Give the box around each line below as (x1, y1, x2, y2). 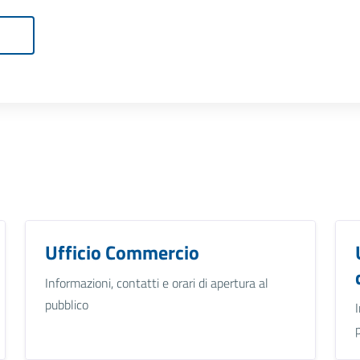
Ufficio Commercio (44, 237, 199, 267)
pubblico (44, 294, 88, 314)
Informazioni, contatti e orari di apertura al (44, 272, 268, 292)
